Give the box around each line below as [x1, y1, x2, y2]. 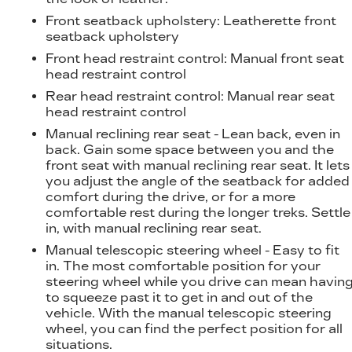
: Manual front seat [224, 50, 345, 66]
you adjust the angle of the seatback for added [46, 173, 350, 189]
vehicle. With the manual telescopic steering [46, 305, 332, 321]
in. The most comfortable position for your [46, 258, 321, 273]
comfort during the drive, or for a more [46, 189, 296, 204]
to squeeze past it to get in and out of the [46, 289, 313, 305]
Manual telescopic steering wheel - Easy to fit [46, 242, 340, 258]
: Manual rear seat [221, 88, 335, 104]
